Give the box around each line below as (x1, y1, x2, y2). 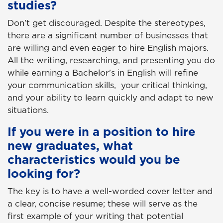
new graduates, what (7, 137, 133, 154)
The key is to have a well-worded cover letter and (7, 185, 213, 198)
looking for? (7, 165, 80, 182)
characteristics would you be (7, 151, 180, 168)
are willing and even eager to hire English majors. (7, 42, 209, 54)
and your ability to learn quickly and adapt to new (7, 92, 214, 104)
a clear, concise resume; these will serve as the (7, 198, 198, 210)
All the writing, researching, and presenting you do (7, 54, 215, 67)
